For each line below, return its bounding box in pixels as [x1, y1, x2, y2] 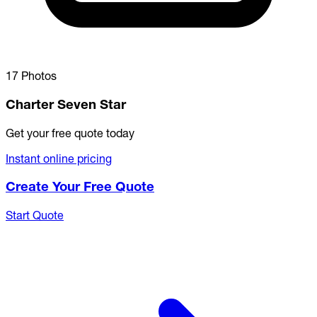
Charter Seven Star [6, 96, 126, 113]
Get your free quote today [6, 125, 134, 140]
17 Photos [6, 69, 57, 83]
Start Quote [6, 208, 64, 223]
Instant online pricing [6, 151, 112, 166]
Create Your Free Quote [6, 178, 154, 195]
